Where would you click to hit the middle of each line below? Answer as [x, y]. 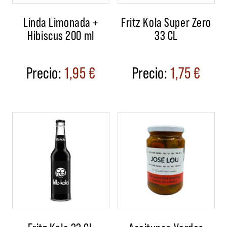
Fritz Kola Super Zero [166, 21]
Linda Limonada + [61, 21]
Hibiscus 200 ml [61, 34]
